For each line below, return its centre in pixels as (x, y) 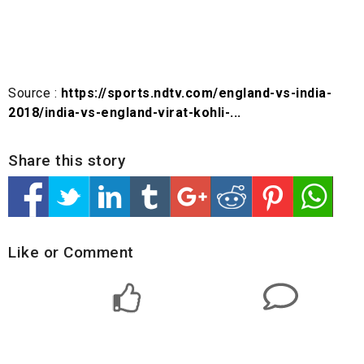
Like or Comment (71, 252)
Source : (35, 93)
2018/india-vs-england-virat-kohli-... (125, 113)
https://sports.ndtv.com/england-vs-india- (196, 93)
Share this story (67, 160)
